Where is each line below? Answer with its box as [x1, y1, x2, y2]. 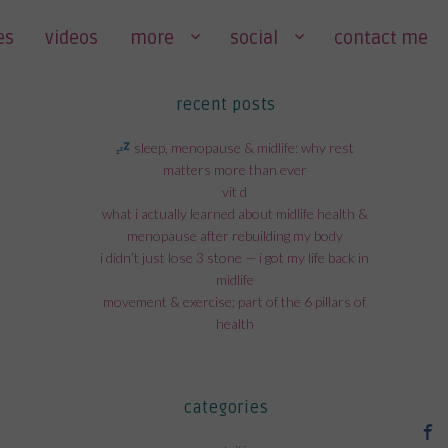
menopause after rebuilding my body [126, 227, 343, 245]
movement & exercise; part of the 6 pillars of [103, 293, 367, 311]
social [229, 26, 278, 49]
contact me [334, 26, 428, 49]
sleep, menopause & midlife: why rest [131, 139, 355, 157]
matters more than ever [162, 161, 307, 179]
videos [45, 26, 98, 49]
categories [183, 397, 269, 418]
